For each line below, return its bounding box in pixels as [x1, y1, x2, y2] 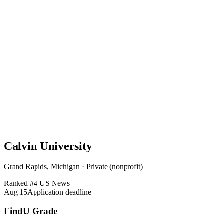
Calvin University [4, 139, 92, 152]
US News [37, 179, 70, 187]
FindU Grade [4, 205, 57, 216]
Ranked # [4, 179, 34, 187]
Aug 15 [4, 187, 27, 196]
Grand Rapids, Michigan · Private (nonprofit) [4, 162, 143, 171]
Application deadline [27, 187, 91, 196]
